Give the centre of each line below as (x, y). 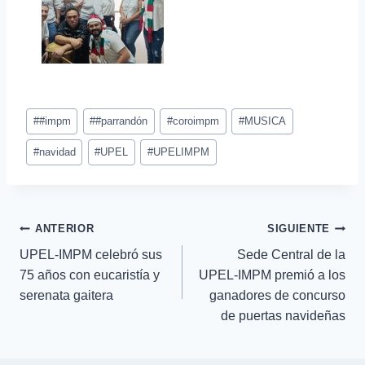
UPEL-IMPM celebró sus (91, 255)
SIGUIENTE (299, 229)
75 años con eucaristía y (90, 275)
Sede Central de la (291, 255)
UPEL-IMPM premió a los (272, 275)
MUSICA (265, 121)
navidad (57, 152)
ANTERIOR (65, 229)
